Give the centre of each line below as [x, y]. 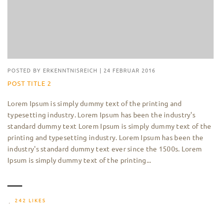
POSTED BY [25, 70]
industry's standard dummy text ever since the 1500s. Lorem [105, 148]
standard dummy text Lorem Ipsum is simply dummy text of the [110, 126]
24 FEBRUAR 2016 [129, 70]
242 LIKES [30, 200]
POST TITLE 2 [29, 83]
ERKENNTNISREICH [70, 70]
